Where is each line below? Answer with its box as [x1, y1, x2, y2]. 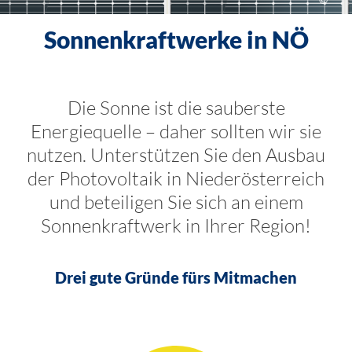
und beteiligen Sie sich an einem [49, 190, 303, 214]
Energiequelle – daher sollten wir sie [31, 119, 321, 143]
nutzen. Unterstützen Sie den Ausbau [27, 143, 325, 167]
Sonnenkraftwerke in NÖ [43, 25, 309, 53]
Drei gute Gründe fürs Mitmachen [55, 268, 297, 287]
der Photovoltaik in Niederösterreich [27, 167, 324, 190]
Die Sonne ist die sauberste [67, 96, 285, 119]
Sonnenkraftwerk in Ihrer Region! [41, 214, 311, 237]
